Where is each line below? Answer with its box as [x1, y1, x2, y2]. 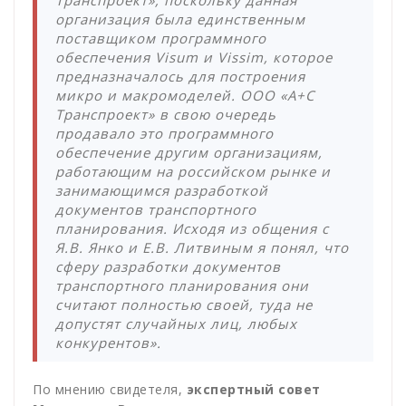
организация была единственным [55, 10, 305, 29]
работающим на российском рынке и [55, 162, 331, 181]
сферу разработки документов [55, 257, 281, 276]
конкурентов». [55, 333, 161, 353]
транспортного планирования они [55, 276, 309, 295]
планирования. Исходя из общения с [55, 219, 329, 238]
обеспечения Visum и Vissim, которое [55, 48, 333, 67]
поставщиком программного [55, 29, 266, 48]
